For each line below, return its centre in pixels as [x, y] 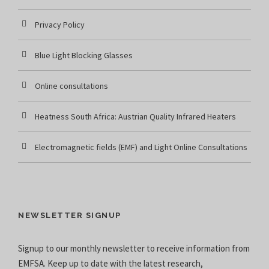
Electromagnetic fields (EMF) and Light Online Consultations [141, 147]
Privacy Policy [60, 24]
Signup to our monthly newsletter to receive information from [134, 248]
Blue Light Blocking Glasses [84, 55]
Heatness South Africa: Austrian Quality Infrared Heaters [135, 116]
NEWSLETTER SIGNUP [70, 215]
